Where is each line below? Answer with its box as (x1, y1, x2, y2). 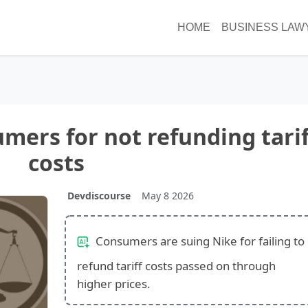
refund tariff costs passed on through (76, 257, 276, 274)
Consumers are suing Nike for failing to (92, 232, 305, 249)
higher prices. (76, 275, 151, 291)
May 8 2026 (141, 188, 194, 202)
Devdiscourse (67, 188, 131, 202)
